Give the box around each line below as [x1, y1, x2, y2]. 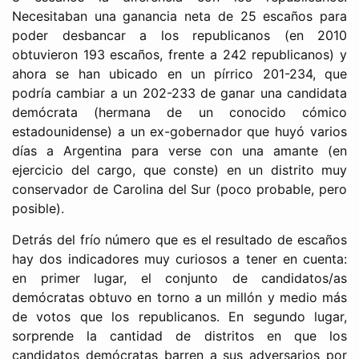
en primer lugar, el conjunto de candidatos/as [12, 269, 347, 286]
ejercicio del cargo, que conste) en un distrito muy [12, 161, 347, 178]
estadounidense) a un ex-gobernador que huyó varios [12, 123, 347, 139]
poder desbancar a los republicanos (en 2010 [12, 26, 347, 43]
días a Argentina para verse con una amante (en [12, 142, 347, 159]
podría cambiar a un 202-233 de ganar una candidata [12, 84, 347, 101]
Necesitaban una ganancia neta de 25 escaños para [12, 7, 347, 24]
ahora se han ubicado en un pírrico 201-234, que [12, 65, 347, 82]
